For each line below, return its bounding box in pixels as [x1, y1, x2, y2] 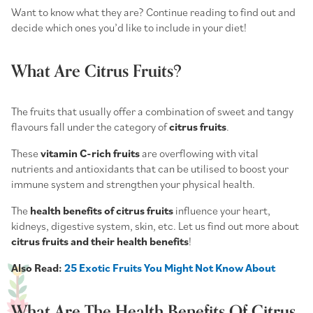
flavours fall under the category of [11, 119, 169, 133]
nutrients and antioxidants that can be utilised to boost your [11, 161, 289, 175]
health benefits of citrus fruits [30, 203, 173, 217]
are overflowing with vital [140, 145, 259, 160]
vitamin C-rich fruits [41, 145, 140, 160]
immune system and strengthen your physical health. [11, 176, 257, 191]
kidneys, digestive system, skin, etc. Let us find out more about [11, 218, 299, 233]
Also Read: [11, 260, 64, 275]
